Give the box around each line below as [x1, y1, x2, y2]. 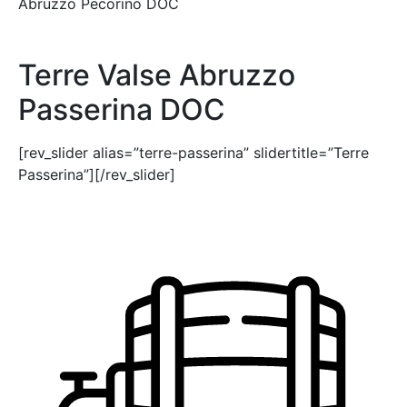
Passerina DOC [18, 91, 225, 127]
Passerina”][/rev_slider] [18, 164, 175, 184]
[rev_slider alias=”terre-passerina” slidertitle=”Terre [18, 143, 369, 162]
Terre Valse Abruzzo [18, 56, 295, 93]
